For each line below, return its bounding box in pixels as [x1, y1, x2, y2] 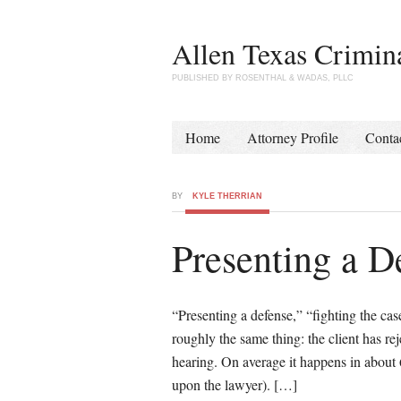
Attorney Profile [247, 128, 338, 147]
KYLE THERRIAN [192, 192, 262, 200]
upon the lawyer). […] [172, 375, 297, 394]
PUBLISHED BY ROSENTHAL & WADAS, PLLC [172, 73, 354, 82]
